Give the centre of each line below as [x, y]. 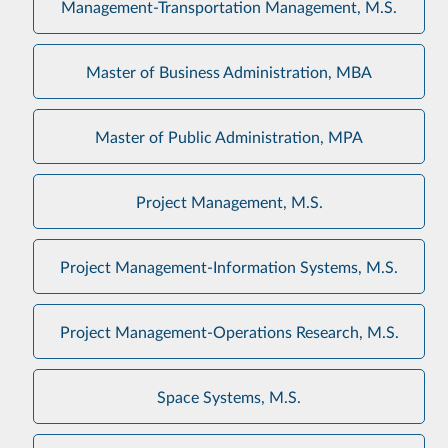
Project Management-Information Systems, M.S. [229, 266]
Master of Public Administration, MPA [229, 136]
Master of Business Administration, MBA [229, 71]
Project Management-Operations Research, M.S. [229, 331]
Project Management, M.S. [229, 201]
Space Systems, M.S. [229, 396]
